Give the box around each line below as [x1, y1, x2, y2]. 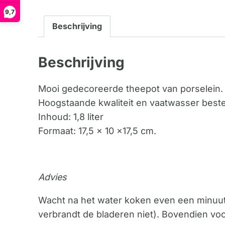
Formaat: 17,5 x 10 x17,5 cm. [38, 125, 156, 136]
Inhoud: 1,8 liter [38, 111, 103, 122]
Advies [38, 171, 67, 182]
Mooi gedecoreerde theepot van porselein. [38, 83, 223, 94]
